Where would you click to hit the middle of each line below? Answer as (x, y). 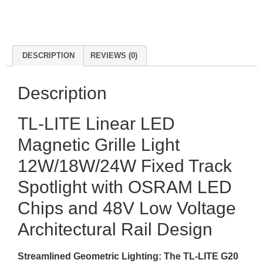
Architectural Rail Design (115, 229)
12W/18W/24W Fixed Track (125, 166)
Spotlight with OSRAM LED (125, 187)
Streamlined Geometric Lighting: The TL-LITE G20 (128, 256)
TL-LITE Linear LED (96, 123)
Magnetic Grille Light (99, 144)
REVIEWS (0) (114, 56)
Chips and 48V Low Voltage (127, 208)
